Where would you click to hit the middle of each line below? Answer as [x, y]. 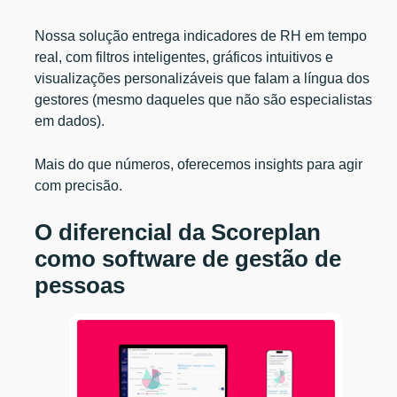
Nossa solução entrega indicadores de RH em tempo [201, 35]
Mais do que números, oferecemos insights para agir [199, 164]
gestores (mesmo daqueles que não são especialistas [204, 99]
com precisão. [79, 185]
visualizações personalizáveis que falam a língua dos [202, 78]
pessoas [80, 285]
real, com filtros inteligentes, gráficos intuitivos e [184, 57]
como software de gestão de [188, 258]
